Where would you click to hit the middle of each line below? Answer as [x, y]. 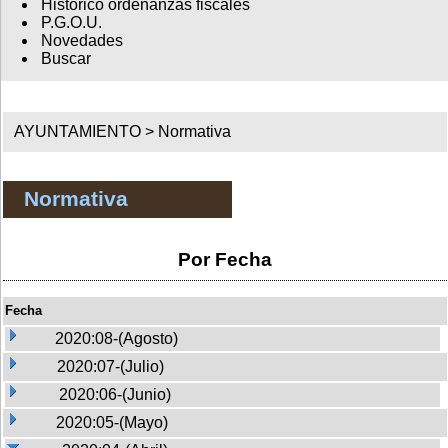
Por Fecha [225, 259]
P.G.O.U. [71, 23]
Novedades [81, 41]
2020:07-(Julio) [110, 366]
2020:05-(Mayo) [112, 422]
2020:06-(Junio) [115, 394]
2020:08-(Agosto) [116, 338]
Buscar [65, 59]
